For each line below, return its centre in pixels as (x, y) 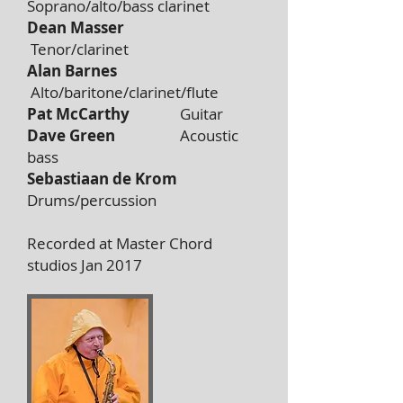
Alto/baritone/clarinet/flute (123, 92)
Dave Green (73, 135)
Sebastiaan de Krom (102, 179)
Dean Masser (79, 27)
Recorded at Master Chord (120, 243)
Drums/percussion (92, 200)
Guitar (180, 114)
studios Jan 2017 (85, 265)
